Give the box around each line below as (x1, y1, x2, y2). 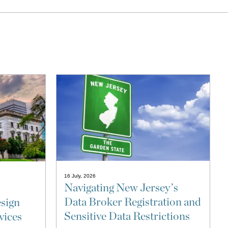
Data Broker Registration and (64, 195, 202, 209)
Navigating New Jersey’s (64, 181, 179, 194)
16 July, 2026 (64, 173, 96, 179)
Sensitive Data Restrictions (64, 209, 190, 223)
